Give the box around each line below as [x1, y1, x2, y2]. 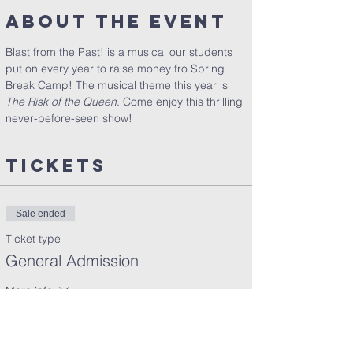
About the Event [6, 10, 227, 32]
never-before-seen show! [6, 111, 132, 125]
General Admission [6, 251, 139, 270]
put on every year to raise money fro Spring [6, 61, 228, 76]
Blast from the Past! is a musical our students [6, 45, 236, 59]
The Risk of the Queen [6, 95, 117, 109]
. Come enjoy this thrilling [117, 95, 246, 109]
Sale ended [16, 208, 65, 219]
